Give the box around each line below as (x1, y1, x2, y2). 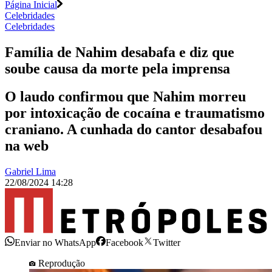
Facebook (106, 237, 143, 248)
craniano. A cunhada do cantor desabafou (5, 121, 262, 138)
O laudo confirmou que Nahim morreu (5, 89, 246, 105)
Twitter (153, 237, 180, 248)
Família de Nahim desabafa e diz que (5, 44, 234, 60)
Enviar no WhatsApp (15, 237, 96, 248)
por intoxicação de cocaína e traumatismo (5, 105, 265, 121)
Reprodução (38, 257, 85, 268)
